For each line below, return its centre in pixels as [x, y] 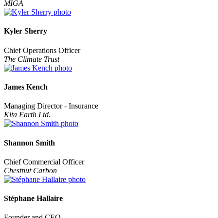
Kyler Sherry [26, 31]
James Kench [26, 87]
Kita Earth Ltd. [27, 115]
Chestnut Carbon [30, 170]
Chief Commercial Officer [44, 162]
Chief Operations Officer [42, 50]
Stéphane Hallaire [33, 199]
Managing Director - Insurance [51, 106]
